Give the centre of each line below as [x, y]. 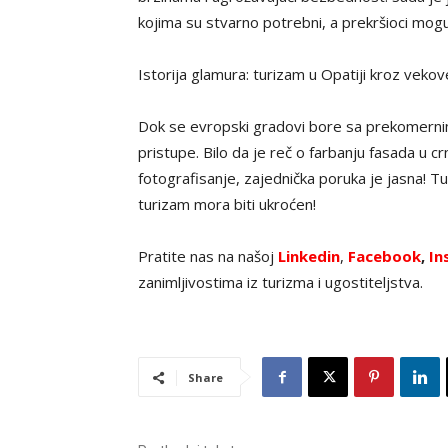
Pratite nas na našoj [208, 256]
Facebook [384, 256]
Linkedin [309, 256]
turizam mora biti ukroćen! [227, 204]
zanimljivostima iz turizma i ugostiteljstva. [280, 282]
